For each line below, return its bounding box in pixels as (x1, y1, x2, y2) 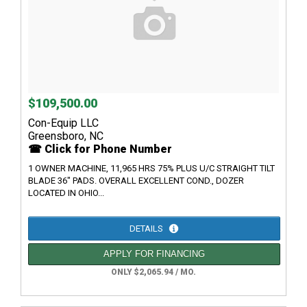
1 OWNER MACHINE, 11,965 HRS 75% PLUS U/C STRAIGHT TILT (28, 163, 275, 174)
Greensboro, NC (28, 130, 103, 143)
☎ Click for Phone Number (28, 143, 172, 156)
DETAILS (130, 223, 165, 234)
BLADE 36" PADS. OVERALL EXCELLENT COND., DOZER (28, 175, 244, 186)
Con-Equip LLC (28, 116, 99, 130)
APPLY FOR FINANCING (103, 249, 205, 260)
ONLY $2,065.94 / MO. (111, 267, 196, 278)
